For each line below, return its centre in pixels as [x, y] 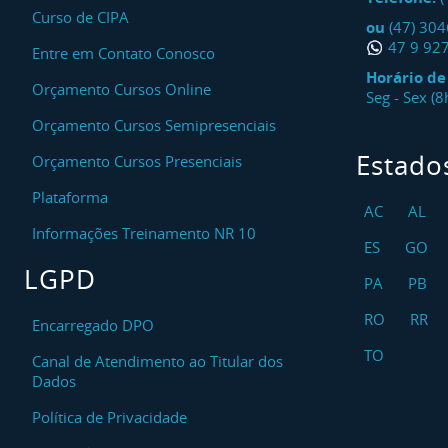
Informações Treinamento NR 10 [144, 233]
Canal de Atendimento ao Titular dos [157, 361]
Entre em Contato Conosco [123, 53]
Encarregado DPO [93, 325]
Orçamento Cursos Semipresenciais [154, 125]
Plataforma [70, 197]
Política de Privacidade [109, 417]
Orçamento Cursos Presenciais [137, 161]
